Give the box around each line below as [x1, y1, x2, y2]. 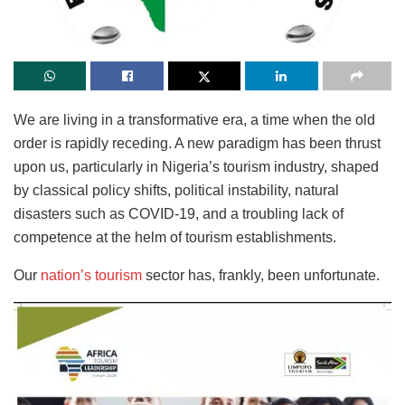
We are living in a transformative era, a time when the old [14, 112, 375, 128]
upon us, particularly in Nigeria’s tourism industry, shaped [14, 159, 379, 175]
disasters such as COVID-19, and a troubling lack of [14, 206, 344, 222]
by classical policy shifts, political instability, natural [14, 183, 339, 199]
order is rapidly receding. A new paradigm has [14, 136, 309, 152]
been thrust [309, 136, 381, 152]
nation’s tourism [41, 268, 142, 284]
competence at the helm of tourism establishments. [14, 230, 336, 246]
